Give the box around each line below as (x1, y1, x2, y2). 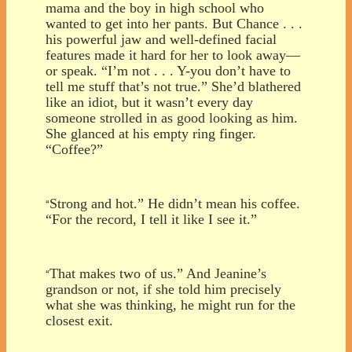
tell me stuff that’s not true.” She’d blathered (46, 78, 301, 94)
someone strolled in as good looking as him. (46, 109, 298, 126)
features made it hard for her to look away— (46, 46, 300, 63)
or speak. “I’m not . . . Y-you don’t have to (46, 62, 291, 79)
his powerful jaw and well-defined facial (46, 31, 277, 47)
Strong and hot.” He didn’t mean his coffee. (49, 195, 300, 211)
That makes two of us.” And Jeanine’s (49, 265, 266, 281)
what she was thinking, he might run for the (46, 296, 295, 313)
